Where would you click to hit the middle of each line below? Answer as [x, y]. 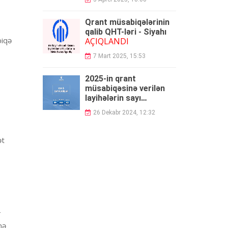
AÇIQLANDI [107, 41]
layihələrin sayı [113, 98]
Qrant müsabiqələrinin [127, 22]
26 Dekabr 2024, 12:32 [124, 112]
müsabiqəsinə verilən [125, 88]
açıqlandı [102, 108]
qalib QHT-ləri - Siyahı [125, 32]
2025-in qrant [110, 79]
